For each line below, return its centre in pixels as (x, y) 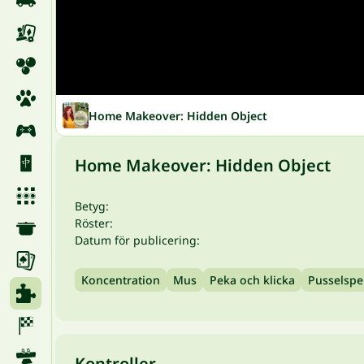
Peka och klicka (252, 280)
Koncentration (121, 280)
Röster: (94, 223)
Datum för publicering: (137, 240)
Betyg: (92, 206)
